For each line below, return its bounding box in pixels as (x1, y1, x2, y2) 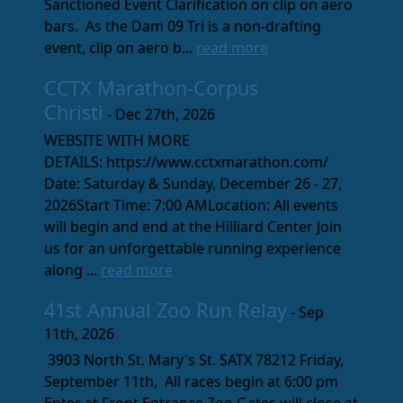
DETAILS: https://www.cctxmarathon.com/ (44, 152, 329, 173)
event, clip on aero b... (44, 38, 197, 58)
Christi (44, 99, 104, 126)
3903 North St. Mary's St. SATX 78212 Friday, (44, 350, 345, 371)
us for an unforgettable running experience (44, 238, 342, 259)
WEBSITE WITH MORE (44, 130, 191, 151)
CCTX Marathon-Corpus (44, 75, 259, 102)
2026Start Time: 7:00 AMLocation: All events (44, 195, 339, 216)
